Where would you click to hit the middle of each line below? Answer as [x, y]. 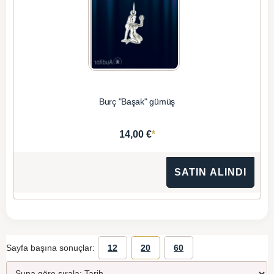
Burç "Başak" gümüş [137, 102]
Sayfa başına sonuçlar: [52, 247]
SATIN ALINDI [210, 172]
